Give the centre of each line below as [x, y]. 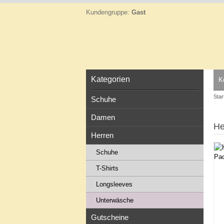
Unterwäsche [115, 200]
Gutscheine [110, 217]
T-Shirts [107, 168]
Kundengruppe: [109, 12]
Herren [102, 135]
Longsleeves [114, 184]
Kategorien [110, 79]
